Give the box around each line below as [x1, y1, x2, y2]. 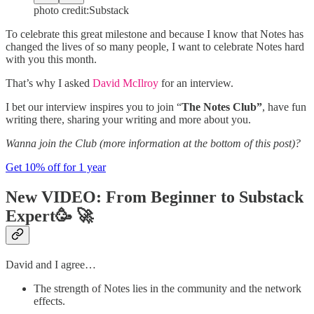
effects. [34, 295, 65, 308]
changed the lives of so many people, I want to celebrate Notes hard [6, 41, 304, 53]
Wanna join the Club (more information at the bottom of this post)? [6, 137, 301, 150]
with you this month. [6, 53, 97, 66]
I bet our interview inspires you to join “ [6, 101, 182, 114]
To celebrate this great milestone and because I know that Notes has [6, 28, 303, 41]
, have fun [262, 101, 306, 114]
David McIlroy [93, 77, 158, 90]
